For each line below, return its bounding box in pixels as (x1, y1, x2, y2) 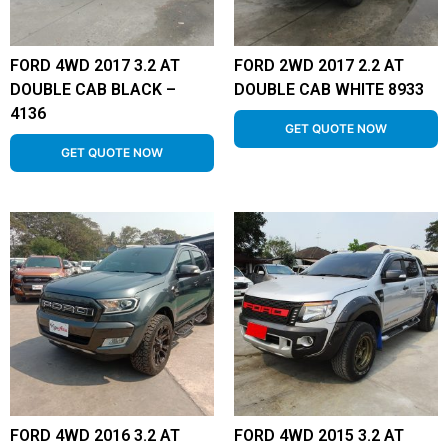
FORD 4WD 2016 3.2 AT (10, 426, 180, 445)
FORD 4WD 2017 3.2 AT (10, 56, 180, 75)
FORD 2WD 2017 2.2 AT (234, 56, 404, 75)
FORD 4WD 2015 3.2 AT (234, 426, 404, 445)
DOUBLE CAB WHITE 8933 (234, 80, 424, 99)
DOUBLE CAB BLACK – (10, 80, 176, 99)
